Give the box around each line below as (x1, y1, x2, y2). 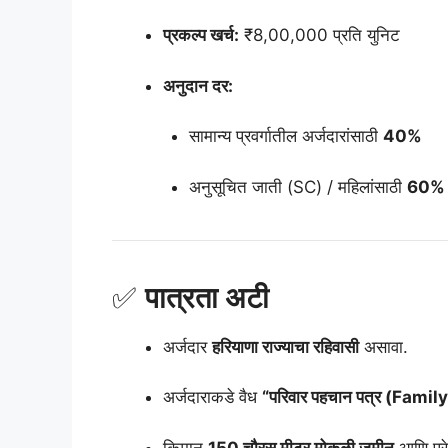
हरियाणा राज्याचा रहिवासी (212, 336, 359, 357)
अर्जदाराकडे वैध (163, 387, 262, 408)
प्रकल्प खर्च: (163, 25, 239, 46)
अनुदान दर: (163, 75, 233, 96)
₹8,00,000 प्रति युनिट (239, 25, 400, 46)
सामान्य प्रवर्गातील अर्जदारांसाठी (188, 126, 383, 147)
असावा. (359, 336, 408, 357)
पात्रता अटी (145, 279, 269, 315)
